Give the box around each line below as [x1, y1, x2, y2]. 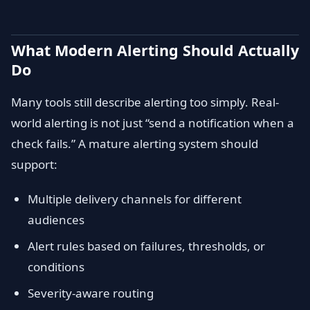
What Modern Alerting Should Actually [11, 40, 299, 60]
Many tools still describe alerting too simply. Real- [11, 94, 279, 110]
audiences [28, 212, 84, 228]
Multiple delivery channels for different [28, 191, 241, 207]
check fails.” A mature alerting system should [11, 136, 258, 152]
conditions [28, 259, 84, 275]
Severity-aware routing [28, 285, 154, 301]
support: [11, 156, 57, 172]
